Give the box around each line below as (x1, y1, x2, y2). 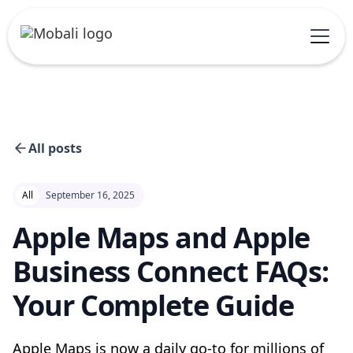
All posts (28, 139, 82, 157)
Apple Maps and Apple (13, 218, 310, 257)
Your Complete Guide (13, 286, 294, 325)
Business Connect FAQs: (13, 252, 329, 291)
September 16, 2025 (46, 188, 135, 202)
